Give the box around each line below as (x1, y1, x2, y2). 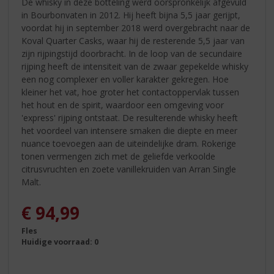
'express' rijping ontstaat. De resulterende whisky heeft (21, 111, 239, 124)
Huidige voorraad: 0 (21, 237, 99, 248)
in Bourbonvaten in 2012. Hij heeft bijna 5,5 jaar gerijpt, (21, 9, 241, 21)
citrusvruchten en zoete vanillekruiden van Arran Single (21, 163, 237, 175)
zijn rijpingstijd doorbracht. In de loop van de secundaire (21, 47, 243, 59)
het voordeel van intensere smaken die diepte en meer (21, 124, 238, 136)
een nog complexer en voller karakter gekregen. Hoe (21, 73, 229, 85)
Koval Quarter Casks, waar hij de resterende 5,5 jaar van (21, 34, 245, 46)
